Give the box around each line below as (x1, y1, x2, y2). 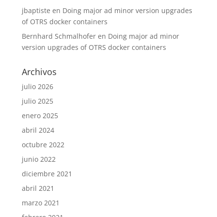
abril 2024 (21, 125, 54, 135)
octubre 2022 (21, 140, 64, 149)
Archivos (21, 66, 57, 77)
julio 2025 (21, 96, 53, 106)
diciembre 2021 (21, 169, 72, 178)
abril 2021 (21, 184, 54, 193)
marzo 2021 (21, 198, 60, 207)
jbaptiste (21, 6, 50, 15)
